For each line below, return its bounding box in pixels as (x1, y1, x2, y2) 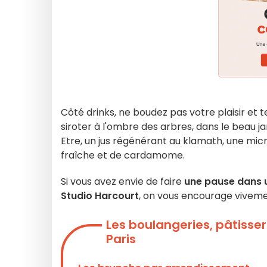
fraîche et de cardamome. (61, 148, 185, 162)
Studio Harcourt (61, 189, 139, 203)
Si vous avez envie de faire (61, 175, 182, 188)
